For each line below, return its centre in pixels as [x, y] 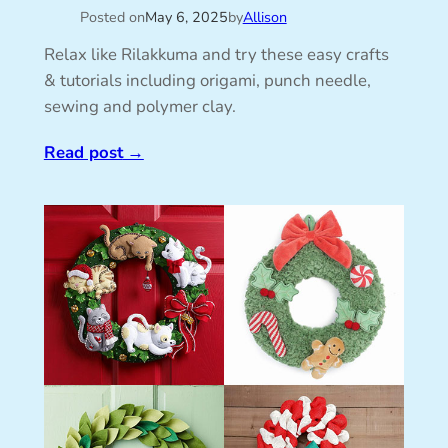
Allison [264, 17]
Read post [83, 152]
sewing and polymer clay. [139, 107]
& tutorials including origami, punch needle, [207, 81]
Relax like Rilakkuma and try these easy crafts [216, 55]
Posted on [112, 17]
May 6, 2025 [186, 17]
